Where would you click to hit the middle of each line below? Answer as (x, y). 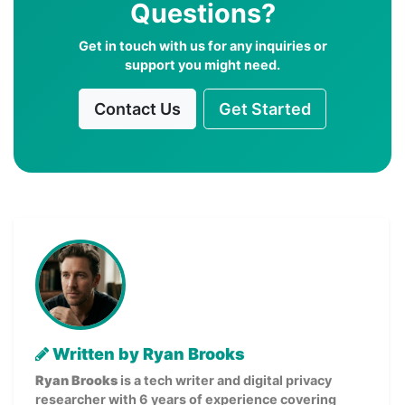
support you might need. (202, 64)
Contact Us (137, 108)
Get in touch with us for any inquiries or (202, 45)
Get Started (265, 108)
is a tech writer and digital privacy (225, 380)
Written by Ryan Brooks (147, 353)
